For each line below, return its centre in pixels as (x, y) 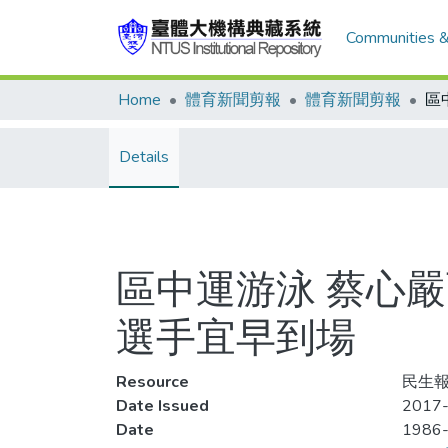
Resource (152, 382)
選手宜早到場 (236, 338)
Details (144, 157)
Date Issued (162, 406)
